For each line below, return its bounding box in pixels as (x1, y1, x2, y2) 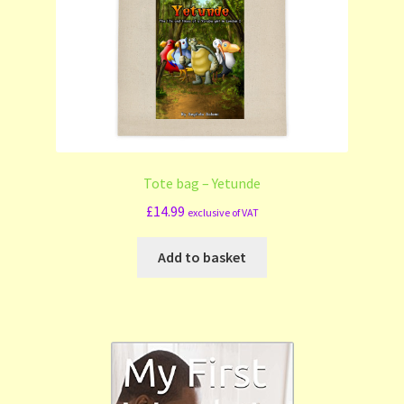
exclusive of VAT (187, 206, 259, 220)
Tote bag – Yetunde (143, 174, 261, 193)
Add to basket (158, 247, 246, 266)
